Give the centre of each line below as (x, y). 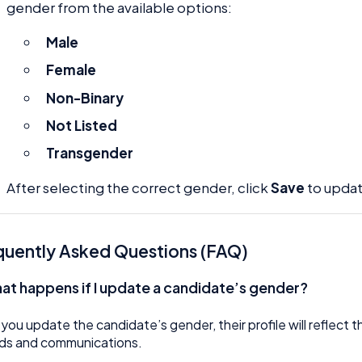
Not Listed (82, 125)
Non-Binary (85, 97)
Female (72, 70)
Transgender (90, 152)
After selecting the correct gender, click (139, 187)
